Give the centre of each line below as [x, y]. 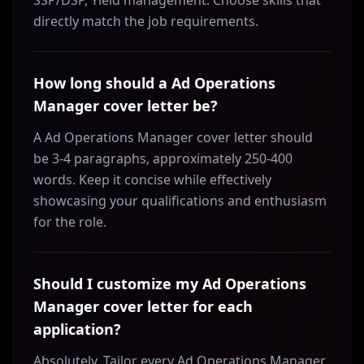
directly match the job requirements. [146, 21]
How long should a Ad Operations [154, 83]
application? [77, 329]
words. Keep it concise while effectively [152, 180]
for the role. [70, 222]
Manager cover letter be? [126, 106]
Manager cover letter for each [143, 306]
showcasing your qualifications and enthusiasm [180, 201]
